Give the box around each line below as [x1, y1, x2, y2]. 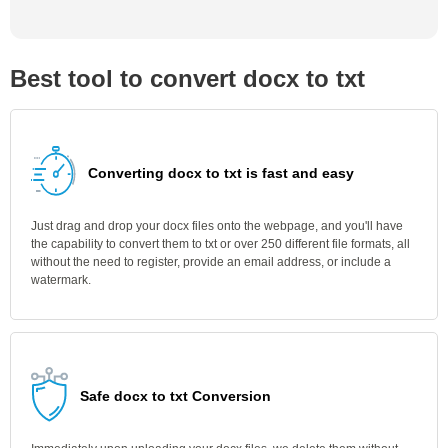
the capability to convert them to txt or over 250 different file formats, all [31, 237, 410, 251]
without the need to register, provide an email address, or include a [31, 255, 391, 269]
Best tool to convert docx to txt [10, 65, 365, 92]
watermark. [31, 273, 91, 287]
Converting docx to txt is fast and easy [88, 165, 354, 181]
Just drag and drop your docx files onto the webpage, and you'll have [31, 219, 403, 233]
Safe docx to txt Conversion [80, 388, 271, 404]
